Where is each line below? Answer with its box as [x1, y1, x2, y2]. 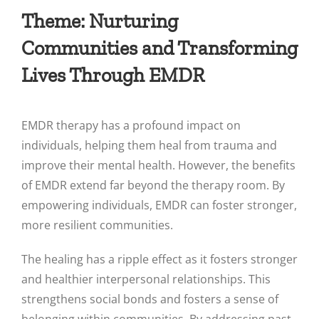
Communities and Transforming [21, 36, 298, 60]
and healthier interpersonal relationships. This [21, 271, 271, 287]
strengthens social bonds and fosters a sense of [21, 291, 278, 307]
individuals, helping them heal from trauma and [21, 137, 277, 153]
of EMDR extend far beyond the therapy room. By [21, 177, 285, 193]
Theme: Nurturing [21, 9, 178, 33]
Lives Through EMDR [21, 63, 204, 87]
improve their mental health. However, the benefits [21, 157, 296, 173]
